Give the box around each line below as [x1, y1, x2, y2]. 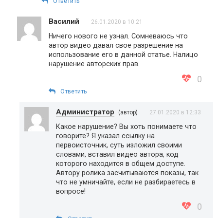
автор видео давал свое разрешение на [49, 41, 183, 50]
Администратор [56, 108, 114, 117]
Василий [49, 17, 79, 26]
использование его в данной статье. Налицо [49, 51, 198, 59]
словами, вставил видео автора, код [56, 150, 179, 159]
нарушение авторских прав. [49, 60, 140, 68]
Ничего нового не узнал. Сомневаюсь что [49, 32, 188, 40]
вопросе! [56, 187, 86, 196]
